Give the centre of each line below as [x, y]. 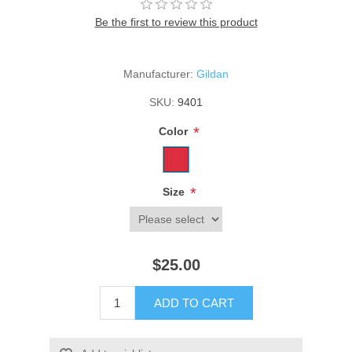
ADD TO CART [194, 303]
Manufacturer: [158, 74]
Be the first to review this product [176, 22]
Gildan [213, 74]
